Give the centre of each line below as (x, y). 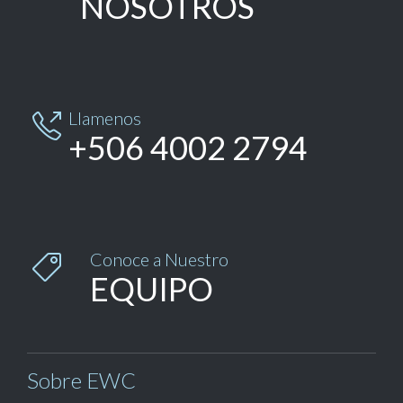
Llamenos (105, 117)
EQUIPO (152, 289)
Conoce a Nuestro (159, 259)
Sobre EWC (81, 380)
